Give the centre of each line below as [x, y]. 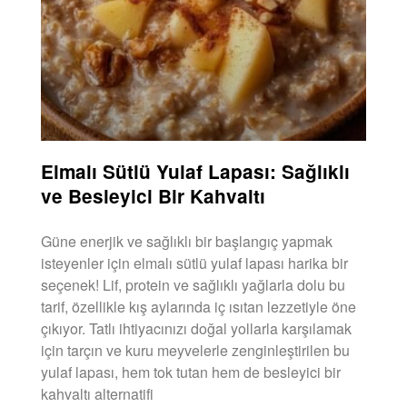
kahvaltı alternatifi [97, 393]
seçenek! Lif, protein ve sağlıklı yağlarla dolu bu [193, 284]
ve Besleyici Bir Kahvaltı [153, 195]
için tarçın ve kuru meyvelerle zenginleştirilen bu [195, 350]
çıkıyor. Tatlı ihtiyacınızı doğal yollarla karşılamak [196, 328]
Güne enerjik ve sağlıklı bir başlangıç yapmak [187, 241]
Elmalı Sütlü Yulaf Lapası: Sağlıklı [195, 171]
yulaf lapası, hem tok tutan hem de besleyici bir [191, 372]
